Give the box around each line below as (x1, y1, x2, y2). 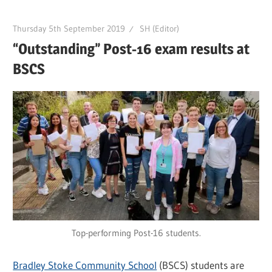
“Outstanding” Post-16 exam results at (13, 39, 250, 58)
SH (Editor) (140, 22, 180, 34)
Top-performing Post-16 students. (71, 226, 201, 239)
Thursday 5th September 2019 (13, 22, 126, 34)
